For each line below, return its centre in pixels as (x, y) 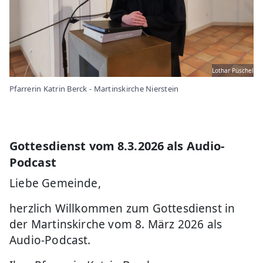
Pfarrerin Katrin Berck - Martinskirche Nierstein (94, 88)
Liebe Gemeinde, (55, 183)
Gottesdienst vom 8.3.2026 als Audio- (117, 146)
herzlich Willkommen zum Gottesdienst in (122, 208)
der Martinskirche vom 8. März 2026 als (116, 224)
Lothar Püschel (233, 70)
